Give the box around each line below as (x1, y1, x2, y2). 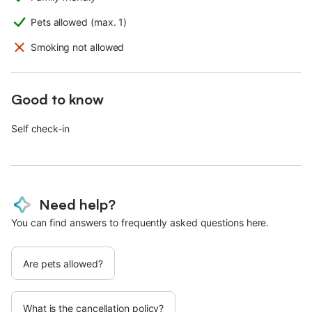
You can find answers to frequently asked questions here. (11, 216, 270, 228)
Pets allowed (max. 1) (31, 15, 127, 28)
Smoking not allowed (31, 40, 125, 53)
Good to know (11, 90, 104, 108)
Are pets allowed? (23, 257, 103, 270)
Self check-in (11, 122, 70, 134)
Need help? (39, 195, 116, 213)
